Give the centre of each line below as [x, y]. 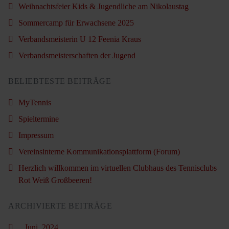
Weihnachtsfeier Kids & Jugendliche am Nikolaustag [104, 6]
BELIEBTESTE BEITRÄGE [60, 81]
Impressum [36, 135]
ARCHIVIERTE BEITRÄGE [60, 205]
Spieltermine [39, 119]
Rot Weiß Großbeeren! [55, 180]
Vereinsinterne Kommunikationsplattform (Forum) [99, 151]
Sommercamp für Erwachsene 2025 [76, 22]
